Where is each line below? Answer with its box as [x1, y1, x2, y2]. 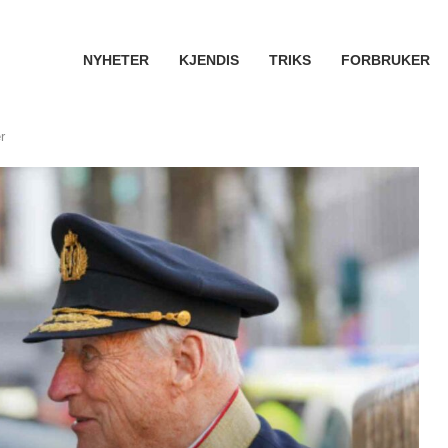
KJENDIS [178, 52, 239, 68]
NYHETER [82, 52, 149, 68]
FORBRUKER [340, 52, 430, 68]
